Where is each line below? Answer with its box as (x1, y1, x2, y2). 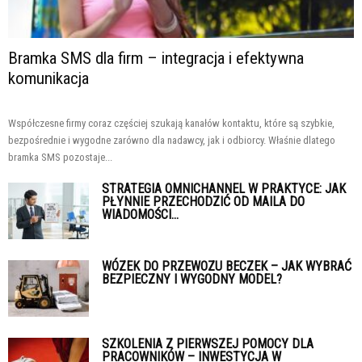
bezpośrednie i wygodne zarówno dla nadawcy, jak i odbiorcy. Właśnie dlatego (8, 133, 335, 146)
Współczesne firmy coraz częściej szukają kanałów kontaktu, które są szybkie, (8, 116, 335, 129)
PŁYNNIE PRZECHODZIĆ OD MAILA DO (102, 193, 305, 209)
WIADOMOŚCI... (102, 206, 179, 222)
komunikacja (8, 68, 89, 88)
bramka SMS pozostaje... (8, 150, 112, 163)
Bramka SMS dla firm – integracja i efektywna (8, 48, 304, 68)
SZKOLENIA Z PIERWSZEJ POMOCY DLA (102, 335, 314, 351)
